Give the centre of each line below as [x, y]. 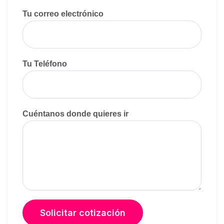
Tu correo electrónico [63, 14]
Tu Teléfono [45, 64]
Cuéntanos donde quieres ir [75, 114]
